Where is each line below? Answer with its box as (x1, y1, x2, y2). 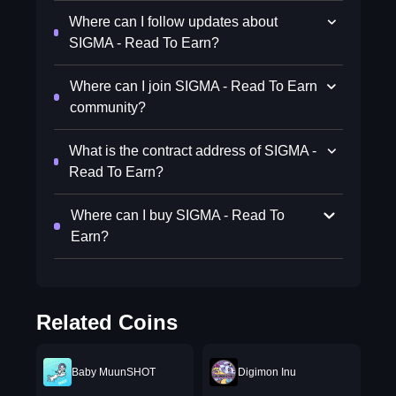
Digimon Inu (238, 366, 296, 378)
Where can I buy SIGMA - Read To (71, 208, 286, 223)
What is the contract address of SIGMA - (69, 143, 317, 158)
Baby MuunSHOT (71, 366, 156, 378)
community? (69, 100, 146, 115)
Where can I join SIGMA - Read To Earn (69, 79, 317, 94)
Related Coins (35, 310, 178, 334)
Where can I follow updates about (69, 14, 278, 29)
